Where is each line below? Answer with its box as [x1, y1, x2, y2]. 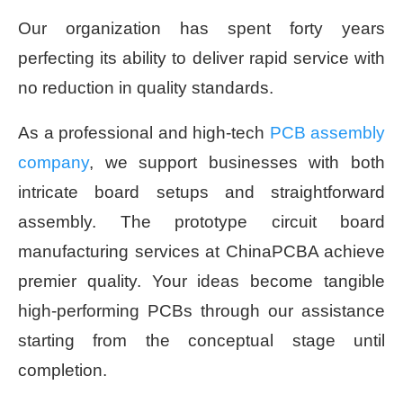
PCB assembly [269, 123, 385, 143]
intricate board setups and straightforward [18, 183, 385, 202]
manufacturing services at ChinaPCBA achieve [18, 242, 385, 262]
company [18, 153, 89, 173]
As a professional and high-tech [18, 123, 270, 143]
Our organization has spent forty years [18, 19, 385, 39]
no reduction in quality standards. [18, 78, 273, 98]
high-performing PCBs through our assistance [18, 301, 385, 321]
